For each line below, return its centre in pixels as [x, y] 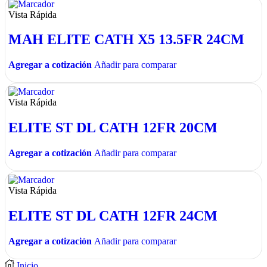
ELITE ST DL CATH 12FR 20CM [113, 128]
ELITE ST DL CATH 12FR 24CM [113, 216]
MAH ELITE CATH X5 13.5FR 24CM [126, 40]
